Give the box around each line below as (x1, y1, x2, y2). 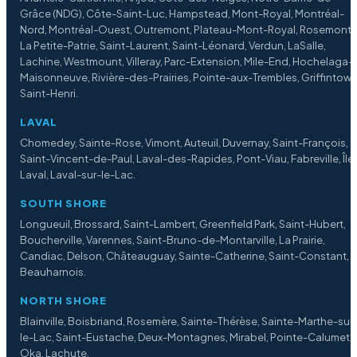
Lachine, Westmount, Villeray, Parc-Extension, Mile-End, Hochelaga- (20, 55, 354, 69)
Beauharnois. (20, 265, 87, 279)
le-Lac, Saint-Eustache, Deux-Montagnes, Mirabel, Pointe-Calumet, (20, 331, 353, 344)
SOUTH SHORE (20, 197, 107, 210)
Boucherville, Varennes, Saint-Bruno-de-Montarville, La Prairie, (20, 233, 326, 247)
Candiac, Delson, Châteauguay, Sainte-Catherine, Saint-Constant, (20, 249, 350, 263)
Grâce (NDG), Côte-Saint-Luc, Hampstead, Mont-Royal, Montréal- (20, 7, 345, 21)
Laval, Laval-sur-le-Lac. (20, 168, 136, 182)
